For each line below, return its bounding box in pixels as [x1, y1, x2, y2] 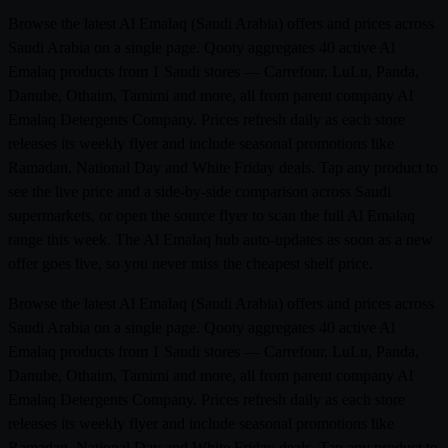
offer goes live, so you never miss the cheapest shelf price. [8, 254, 373, 272]
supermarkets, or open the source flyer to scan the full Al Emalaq [8, 206, 415, 224]
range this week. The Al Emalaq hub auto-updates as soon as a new [8, 230, 433, 248]
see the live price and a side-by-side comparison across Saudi [8, 182, 391, 200]
